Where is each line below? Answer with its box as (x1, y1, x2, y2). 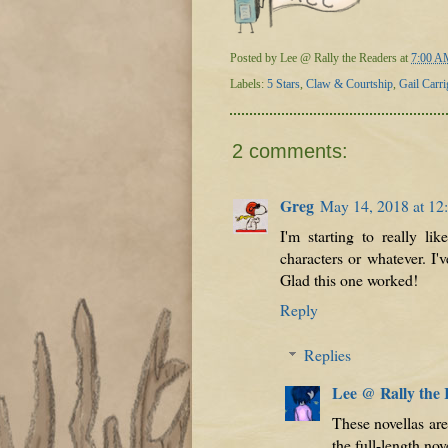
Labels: (230, 77, 267, 90)
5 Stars (267, 77, 300, 90)
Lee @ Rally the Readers (280, 52, 400, 65)
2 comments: (232, 139, 348, 162)
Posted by (230, 52, 280, 65)
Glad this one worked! (280, 268, 418, 290)
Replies (304, 344, 352, 366)
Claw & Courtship (306, 77, 393, 90)
